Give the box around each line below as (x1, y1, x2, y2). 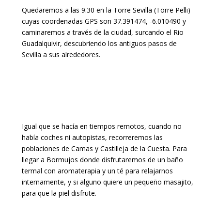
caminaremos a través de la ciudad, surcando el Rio (21, 27, 184, 37)
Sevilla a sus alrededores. (21, 49, 100, 59)
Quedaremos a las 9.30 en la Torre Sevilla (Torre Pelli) (21, 5, 190, 15)
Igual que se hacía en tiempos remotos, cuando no (21, 121, 182, 131)
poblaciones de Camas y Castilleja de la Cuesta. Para (21, 143, 187, 153)
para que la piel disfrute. (21, 188, 96, 198)
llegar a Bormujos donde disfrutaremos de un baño (21, 155, 183, 164)
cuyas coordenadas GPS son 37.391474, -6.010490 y (21, 16, 186, 26)
